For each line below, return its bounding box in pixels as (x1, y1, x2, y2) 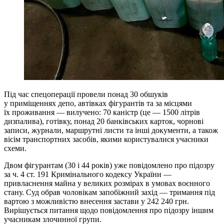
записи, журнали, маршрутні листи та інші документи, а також (4, 125, 218, 134)
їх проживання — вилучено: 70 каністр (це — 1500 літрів (4, 107, 200, 116)
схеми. (4, 143, 26, 152)
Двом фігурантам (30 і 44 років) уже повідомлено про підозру (4, 160, 214, 169)
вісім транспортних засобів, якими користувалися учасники (4, 134, 208, 143)
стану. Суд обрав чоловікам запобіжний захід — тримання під (4, 187, 215, 196)
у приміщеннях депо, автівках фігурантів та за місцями (4, 98, 192, 107)
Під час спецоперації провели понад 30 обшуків (4, 89, 168, 98)
